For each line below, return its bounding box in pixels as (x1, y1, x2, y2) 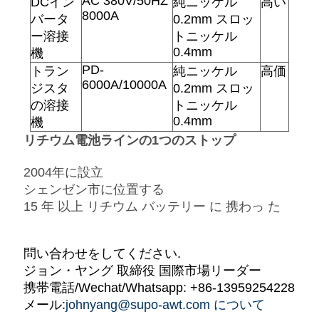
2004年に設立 (23, 165, 103, 180)
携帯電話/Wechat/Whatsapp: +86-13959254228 (23, 281, 295, 296)
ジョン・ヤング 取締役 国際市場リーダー (23, 263, 261, 278)
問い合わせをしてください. (23, 246, 181, 261)
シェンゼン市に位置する (23, 182, 164, 197)
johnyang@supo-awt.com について (65, 298, 265, 313)
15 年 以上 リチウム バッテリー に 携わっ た (23, 199, 281, 214)
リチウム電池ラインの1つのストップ (23, 133, 236, 148)
